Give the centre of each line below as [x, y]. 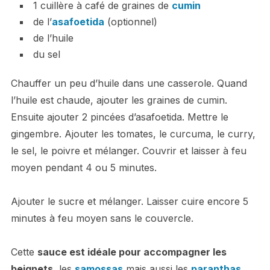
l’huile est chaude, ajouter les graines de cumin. [119, 100]
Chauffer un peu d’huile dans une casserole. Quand [129, 83]
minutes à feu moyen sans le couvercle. [102, 218]
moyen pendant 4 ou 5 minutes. [83, 167]
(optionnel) [130, 21]
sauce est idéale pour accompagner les [132, 252]
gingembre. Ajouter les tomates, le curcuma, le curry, [133, 133]
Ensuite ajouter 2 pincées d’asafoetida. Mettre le [119, 117]
